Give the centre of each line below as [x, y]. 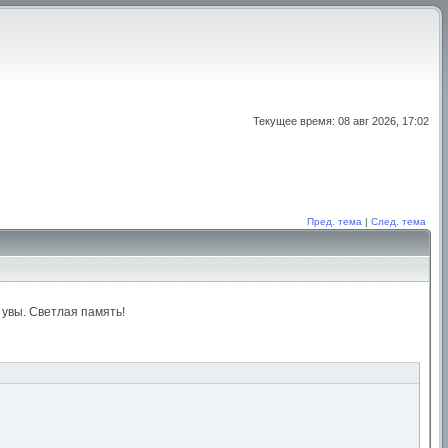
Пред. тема [334, 221]
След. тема [398, 221]
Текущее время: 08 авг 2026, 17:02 [341, 121]
